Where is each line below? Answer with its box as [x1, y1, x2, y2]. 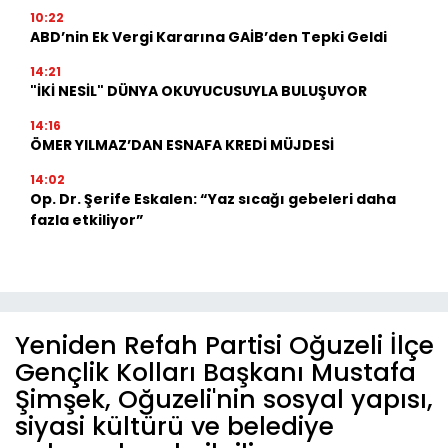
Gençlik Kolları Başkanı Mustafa [15, 355, 416, 391]
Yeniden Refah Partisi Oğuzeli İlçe [15, 328, 434, 364]
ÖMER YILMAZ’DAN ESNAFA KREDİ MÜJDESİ [30, 135, 334, 156]
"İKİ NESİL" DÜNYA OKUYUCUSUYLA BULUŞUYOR [30, 81, 367, 102]
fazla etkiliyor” [30, 210, 144, 231]
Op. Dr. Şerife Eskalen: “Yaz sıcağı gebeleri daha [30, 189, 396, 210]
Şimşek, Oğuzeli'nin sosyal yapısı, [15, 382, 433, 418]
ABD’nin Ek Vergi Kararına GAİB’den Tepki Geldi [30, 27, 387, 48]
